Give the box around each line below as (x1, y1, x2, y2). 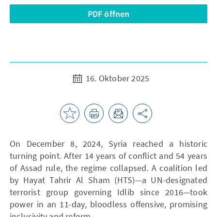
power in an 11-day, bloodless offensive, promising (10, 198, 207, 210)
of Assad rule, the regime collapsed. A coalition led (10, 162, 207, 173)
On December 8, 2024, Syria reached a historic (10, 138, 207, 149)
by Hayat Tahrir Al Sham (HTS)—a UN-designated (10, 174, 207, 186)
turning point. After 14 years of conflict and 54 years (10, 150, 207, 161)
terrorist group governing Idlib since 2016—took (10, 186, 207, 198)
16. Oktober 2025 (83, 72, 150, 84)
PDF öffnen (87, 8, 130, 19)
